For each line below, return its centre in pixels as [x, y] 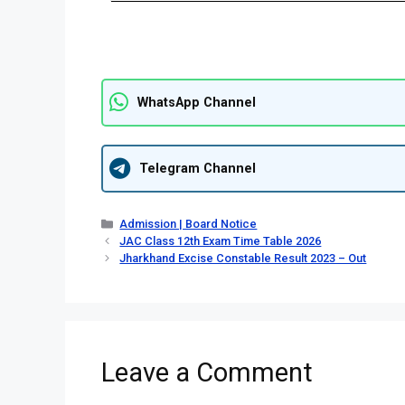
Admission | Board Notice [188, 224]
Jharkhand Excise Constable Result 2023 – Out [243, 259]
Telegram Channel [198, 168]
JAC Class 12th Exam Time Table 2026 [221, 241]
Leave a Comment [207, 373]
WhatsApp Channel [197, 102]
